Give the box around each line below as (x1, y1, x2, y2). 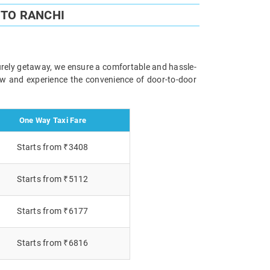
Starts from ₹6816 (17, 237, 89, 248)
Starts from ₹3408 (17, 142, 89, 152)
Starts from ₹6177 (17, 206, 89, 216)
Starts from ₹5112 (17, 174, 89, 184)
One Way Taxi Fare (19, 115, 87, 125)
